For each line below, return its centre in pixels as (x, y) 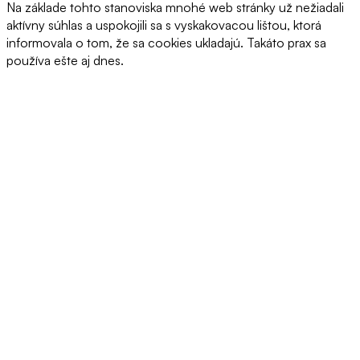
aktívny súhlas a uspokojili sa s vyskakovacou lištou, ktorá (164, 25)
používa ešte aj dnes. (65, 61)
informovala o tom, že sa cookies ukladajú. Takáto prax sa (166, 43)
